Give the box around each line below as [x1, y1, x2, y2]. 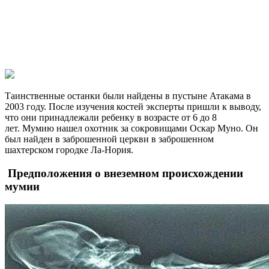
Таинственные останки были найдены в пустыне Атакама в [5, 90, 251, 101]
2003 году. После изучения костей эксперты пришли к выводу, [5, 101, 261, 112]
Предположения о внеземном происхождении [5, 166, 243, 180]
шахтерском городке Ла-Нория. [5, 144, 133, 155]
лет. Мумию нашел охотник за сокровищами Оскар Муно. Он [5, 122, 258, 133]
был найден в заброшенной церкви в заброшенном [5, 133, 214, 144]
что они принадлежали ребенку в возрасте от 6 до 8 [5, 112, 217, 122]
